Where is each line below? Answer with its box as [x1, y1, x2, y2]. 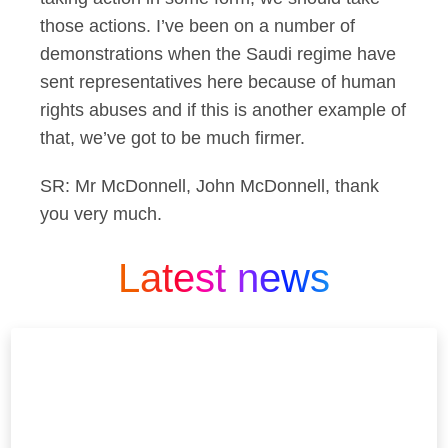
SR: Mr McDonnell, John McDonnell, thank [40, 176, 379, 196]
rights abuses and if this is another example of [40, 100, 406, 120]
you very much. [40, 204, 162, 224]
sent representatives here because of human [40, 72, 396, 92]
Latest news [118, 256, 330, 300]
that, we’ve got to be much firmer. [40, 128, 305, 148]
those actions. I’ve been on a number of [40, 16, 355, 36]
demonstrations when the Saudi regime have [40, 44, 396, 64]
